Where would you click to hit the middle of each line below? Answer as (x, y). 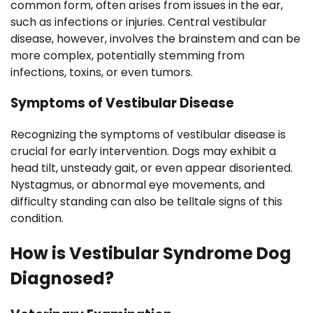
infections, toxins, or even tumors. (102, 72)
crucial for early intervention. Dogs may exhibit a (143, 151)
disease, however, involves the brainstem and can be (155, 38)
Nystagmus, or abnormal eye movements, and (138, 184)
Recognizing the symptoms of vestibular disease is (148, 134)
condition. (37, 218)
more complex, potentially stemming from (128, 55)
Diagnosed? (62, 278)
